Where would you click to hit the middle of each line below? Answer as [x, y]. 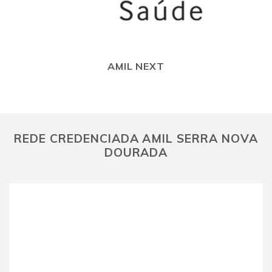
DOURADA [136, 152]
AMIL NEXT [136, 66]
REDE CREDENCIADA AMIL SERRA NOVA [136, 138]
